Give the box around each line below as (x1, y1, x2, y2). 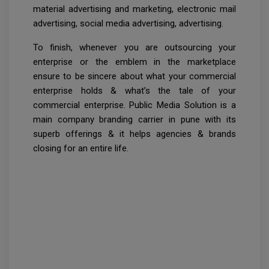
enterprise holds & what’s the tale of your (33, 85, 236, 97)
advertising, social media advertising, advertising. (33, 18, 223, 29)
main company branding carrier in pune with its (33, 114, 236, 125)
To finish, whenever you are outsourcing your (33, 42, 236, 53)
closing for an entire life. (33, 143, 128, 154)
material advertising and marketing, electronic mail (33, 4, 236, 15)
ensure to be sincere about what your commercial (33, 71, 236, 82)
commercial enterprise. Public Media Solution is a (33, 100, 236, 111)
